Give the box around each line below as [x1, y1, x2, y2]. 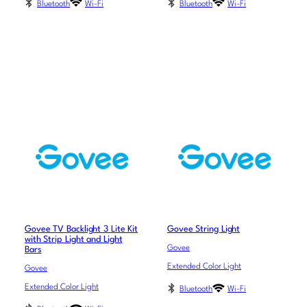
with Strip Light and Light [25, 235, 123, 245]
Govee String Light [167, 225, 241, 234]
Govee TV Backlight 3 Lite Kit [25, 225, 138, 234]
